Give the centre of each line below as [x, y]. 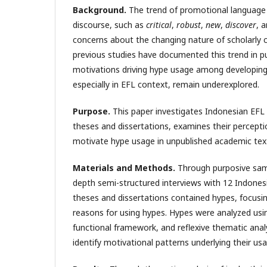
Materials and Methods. [124, 168]
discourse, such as [109, 25]
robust [189, 25]
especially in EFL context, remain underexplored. [166, 85]
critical [159, 25]
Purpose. [91, 111]
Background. [100, 10]
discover [241, 25]
